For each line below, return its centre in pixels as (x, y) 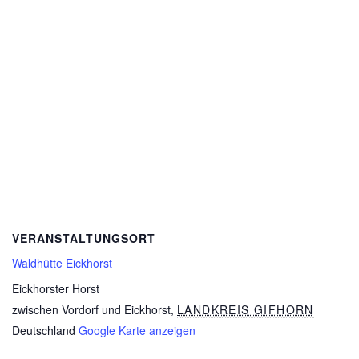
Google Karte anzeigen (137, 330)
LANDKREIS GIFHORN (246, 309)
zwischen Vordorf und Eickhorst (91, 309)
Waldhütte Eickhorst (62, 263)
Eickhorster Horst (56, 288)
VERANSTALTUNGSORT (84, 238)
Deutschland (44, 330)
